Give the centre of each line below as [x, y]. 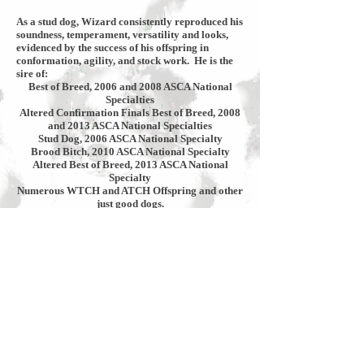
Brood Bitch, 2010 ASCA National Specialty [130, 152]
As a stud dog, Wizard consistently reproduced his [130, 22]
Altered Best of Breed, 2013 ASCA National [130, 165]
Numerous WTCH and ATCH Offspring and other [130, 191]
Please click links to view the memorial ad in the [126, 230]
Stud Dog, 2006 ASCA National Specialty [130, 139]
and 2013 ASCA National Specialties [130, 126]
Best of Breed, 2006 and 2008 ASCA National [130, 87]
